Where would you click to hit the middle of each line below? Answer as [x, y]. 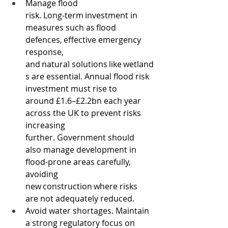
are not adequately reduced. [82, 198]
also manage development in [82, 150]
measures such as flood [72, 27]
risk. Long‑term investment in [82, 15]
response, [46, 52]
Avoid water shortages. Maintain [88, 211]
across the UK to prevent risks [84, 113]
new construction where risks [82, 186]
